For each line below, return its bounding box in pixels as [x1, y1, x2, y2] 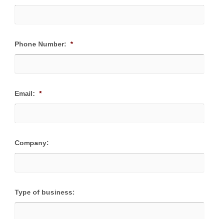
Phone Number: [15, 40, 66, 48]
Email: [15, 89, 35, 97]
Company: [15, 138, 49, 147]
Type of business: [15, 188, 75, 196]
